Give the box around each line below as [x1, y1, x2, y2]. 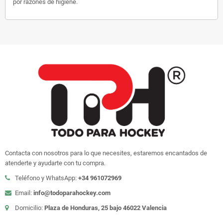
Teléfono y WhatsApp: [15, 174, 78, 182]
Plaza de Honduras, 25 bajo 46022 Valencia [44, 204, 167, 212]
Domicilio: [15, 204, 44, 212]
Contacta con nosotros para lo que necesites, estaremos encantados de [5, 149, 207, 157]
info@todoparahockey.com [33, 189, 111, 197]
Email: [15, 189, 33, 197]
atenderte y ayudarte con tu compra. [5, 159, 106, 167]
